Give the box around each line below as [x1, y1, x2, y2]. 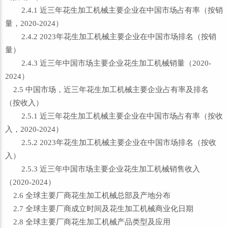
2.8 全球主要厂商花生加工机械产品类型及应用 [5, 218, 170, 226]
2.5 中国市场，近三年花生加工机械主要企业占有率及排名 [5, 85, 209, 94]
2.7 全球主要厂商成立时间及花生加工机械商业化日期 [5, 205, 193, 213]
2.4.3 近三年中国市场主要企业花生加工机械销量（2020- [5, 59, 211, 67]
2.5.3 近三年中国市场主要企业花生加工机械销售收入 [5, 165, 200, 173]
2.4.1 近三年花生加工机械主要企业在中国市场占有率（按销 [5, 6, 223, 14]
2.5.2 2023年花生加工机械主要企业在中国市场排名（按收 [5, 138, 216, 147]
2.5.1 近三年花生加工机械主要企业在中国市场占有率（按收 [5, 112, 223, 120]
